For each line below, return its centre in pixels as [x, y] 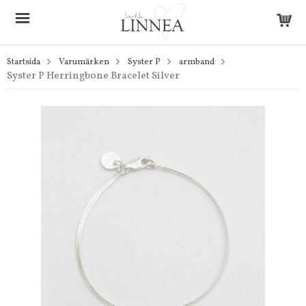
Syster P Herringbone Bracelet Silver [93, 76]
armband [197, 62]
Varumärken [84, 62]
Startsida [24, 62]
